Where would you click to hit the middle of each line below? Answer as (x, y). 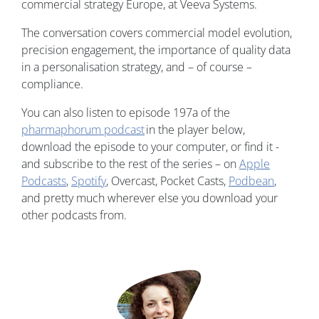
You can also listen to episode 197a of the (126, 113)
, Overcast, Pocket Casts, (167, 181)
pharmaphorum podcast (83, 130)
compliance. (52, 84)
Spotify (89, 181)
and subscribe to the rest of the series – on (130, 164)
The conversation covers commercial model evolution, (157, 33)
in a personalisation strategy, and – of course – (137, 67)
